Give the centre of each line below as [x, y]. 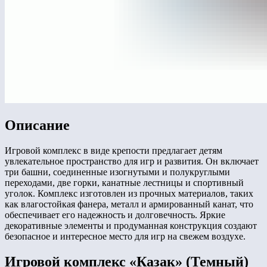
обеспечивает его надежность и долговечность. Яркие [115, 215]
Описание [37, 125]
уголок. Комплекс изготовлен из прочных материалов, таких [129, 193]
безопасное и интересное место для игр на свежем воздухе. [125, 236]
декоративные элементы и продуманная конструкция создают [131, 225]
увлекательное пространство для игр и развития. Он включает [132, 161]
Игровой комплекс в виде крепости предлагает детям [114, 150]
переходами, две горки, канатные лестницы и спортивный [124, 182]
